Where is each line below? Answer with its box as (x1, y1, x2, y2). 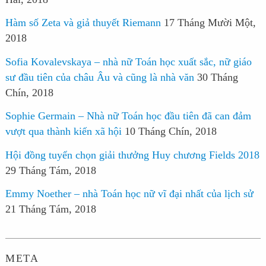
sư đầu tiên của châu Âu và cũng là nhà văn (5, 71, 194, 83)
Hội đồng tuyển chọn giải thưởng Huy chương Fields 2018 (5, 148, 259, 161)
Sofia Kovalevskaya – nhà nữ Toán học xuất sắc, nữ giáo (5, 55, 252, 68)
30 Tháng (197, 71, 238, 83)
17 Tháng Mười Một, (163, 17, 256, 29)
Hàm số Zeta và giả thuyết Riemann (5, 17, 161, 29)
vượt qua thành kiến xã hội (5, 125, 122, 138)
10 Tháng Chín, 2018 (124, 125, 217, 138)
